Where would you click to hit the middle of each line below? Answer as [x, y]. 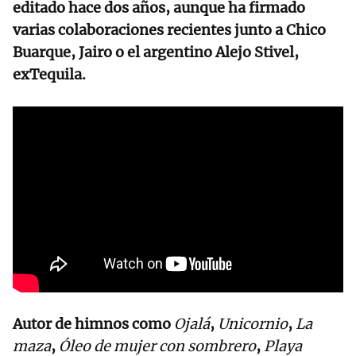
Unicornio [253, 324]
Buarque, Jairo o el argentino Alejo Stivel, [156, 52]
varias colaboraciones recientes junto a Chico [169, 30]
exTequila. [49, 75]
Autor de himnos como [93, 324]
